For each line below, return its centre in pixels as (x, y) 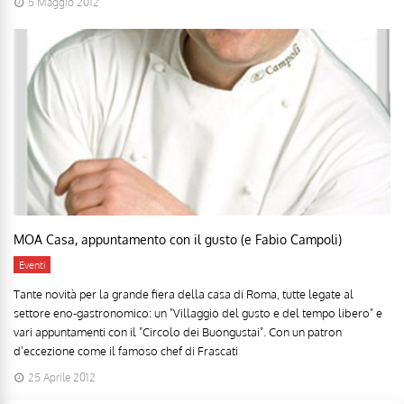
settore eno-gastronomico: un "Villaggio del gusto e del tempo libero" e (198, 312)
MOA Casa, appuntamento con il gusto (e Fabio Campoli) (178, 239)
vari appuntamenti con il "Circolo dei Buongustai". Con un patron (178, 331)
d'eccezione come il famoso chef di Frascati (126, 350)
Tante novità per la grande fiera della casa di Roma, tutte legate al (184, 294)
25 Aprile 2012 (62, 377)
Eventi (32, 265)
